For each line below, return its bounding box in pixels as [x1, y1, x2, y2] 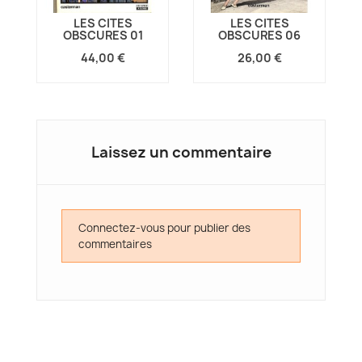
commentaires [78, 237, 152, 251]
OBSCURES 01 [62, 27, 143, 43]
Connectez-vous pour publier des [78, 221, 250, 235]
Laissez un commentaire [90, 142, 271, 162]
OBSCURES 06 [218, 27, 301, 43]
